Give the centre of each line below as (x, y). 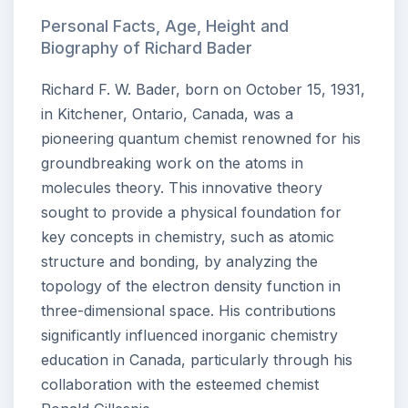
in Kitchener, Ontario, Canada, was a (167, 113)
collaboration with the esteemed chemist (180, 384)
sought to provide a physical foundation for (191, 212)
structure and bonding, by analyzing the (179, 261)
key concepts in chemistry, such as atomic (188, 236)
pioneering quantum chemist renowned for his (201, 138)
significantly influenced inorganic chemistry (189, 335)
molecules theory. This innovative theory (182, 187)
